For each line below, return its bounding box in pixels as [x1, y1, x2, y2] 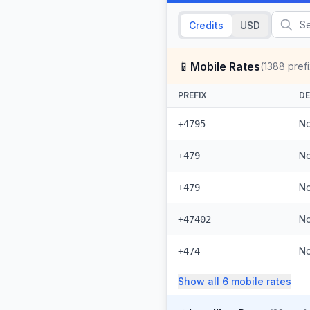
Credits [189, 19, 224, 31]
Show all [178, 275, 222, 287]
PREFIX [178, 90, 207, 100]
